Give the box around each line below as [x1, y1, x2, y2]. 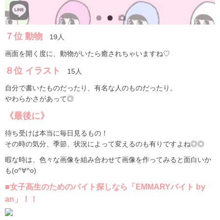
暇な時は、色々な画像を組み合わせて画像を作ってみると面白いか [5, 156, 211, 164]
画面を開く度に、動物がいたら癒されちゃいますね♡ [5, 50, 170, 58]
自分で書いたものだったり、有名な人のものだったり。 [5, 84, 177, 92]
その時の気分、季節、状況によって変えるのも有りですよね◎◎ [5, 140, 204, 148]
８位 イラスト [5, 66, 60, 76]
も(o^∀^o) [5, 166, 36, 175]
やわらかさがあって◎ [5, 95, 74, 103]
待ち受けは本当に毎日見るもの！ [5, 129, 108, 137]
